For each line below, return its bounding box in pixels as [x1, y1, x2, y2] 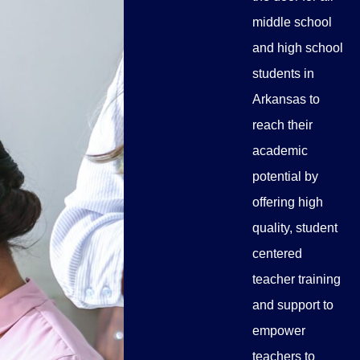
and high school [252, 41, 343, 55]
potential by [252, 170, 318, 183]
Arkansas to [252, 92, 320, 106]
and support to [252, 298, 333, 312]
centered [252, 247, 302, 260]
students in [252, 67, 314, 80]
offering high [252, 195, 323, 209]
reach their [252, 118, 313, 132]
